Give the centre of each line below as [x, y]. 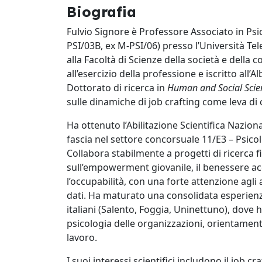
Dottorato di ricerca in [117, 88]
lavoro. [82, 237]
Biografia [101, 12]
